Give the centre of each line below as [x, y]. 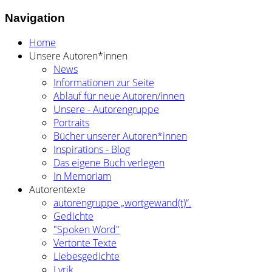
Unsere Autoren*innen [78, 56]
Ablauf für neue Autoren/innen [119, 96]
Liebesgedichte [87, 257]
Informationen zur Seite [104, 83]
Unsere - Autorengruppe [106, 110]
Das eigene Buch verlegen [109, 163]
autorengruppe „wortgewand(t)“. [122, 203]
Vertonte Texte [85, 243]
